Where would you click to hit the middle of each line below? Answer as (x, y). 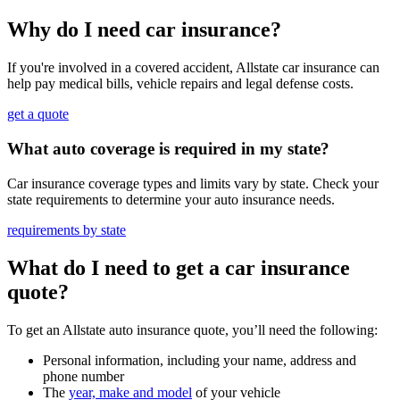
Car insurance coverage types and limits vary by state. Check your (193, 183)
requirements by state (67, 229)
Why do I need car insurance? (144, 30)
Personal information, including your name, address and (200, 360)
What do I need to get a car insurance (179, 267)
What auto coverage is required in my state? (168, 149)
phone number (83, 376)
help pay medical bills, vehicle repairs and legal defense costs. (180, 84)
